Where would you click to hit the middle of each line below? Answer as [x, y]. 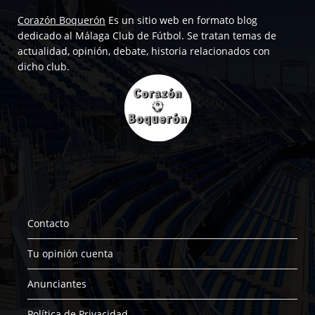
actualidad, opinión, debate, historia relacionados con [144, 51]
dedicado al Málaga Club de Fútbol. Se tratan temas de [147, 36]
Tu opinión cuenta [70, 254]
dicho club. [44, 67]
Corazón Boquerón [62, 20]
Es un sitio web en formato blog [181, 20]
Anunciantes [57, 284]
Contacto [48, 224]
